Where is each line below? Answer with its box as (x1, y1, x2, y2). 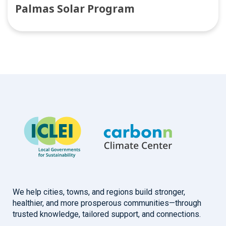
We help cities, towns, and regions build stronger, (13, 187, 185, 197)
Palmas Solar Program (15, 2, 135, 16)
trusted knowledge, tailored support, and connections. (13, 209, 201, 219)
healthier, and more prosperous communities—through (13, 198, 201, 208)
